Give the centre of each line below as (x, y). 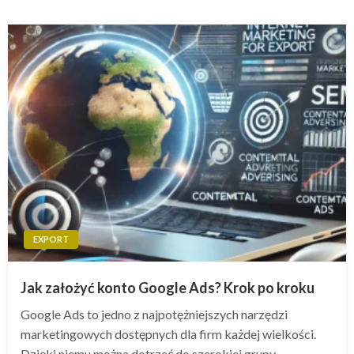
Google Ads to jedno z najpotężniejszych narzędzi (154, 314)
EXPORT (51, 239)
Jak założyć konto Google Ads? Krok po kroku (168, 287)
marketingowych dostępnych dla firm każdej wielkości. (168, 333)
